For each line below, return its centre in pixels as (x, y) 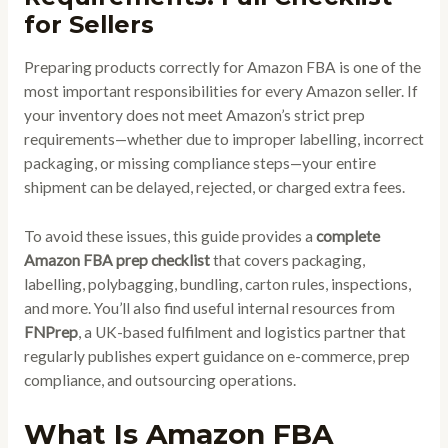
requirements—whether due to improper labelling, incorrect (223, 138)
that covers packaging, (287, 259)
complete (347, 235)
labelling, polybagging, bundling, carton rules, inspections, (217, 283)
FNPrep (50, 331)
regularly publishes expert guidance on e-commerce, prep (216, 355)
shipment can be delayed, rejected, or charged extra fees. (214, 186)
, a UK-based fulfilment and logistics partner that (241, 331)
